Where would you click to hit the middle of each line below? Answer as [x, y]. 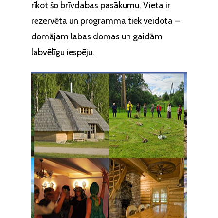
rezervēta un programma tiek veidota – [105, 21]
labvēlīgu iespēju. [63, 52]
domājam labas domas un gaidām [97, 36]
